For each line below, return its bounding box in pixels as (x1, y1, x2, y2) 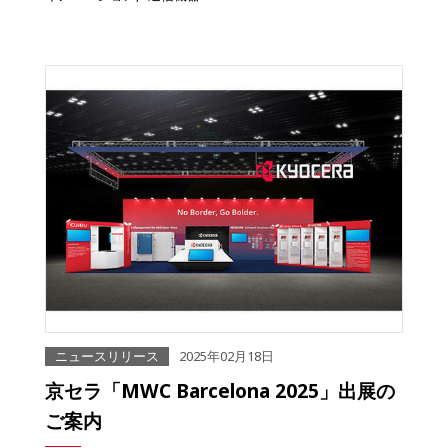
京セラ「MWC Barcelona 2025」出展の (45, 377, 395, 405)
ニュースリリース (55, 347, 159, 366)
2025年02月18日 (179, 347, 274, 366)
